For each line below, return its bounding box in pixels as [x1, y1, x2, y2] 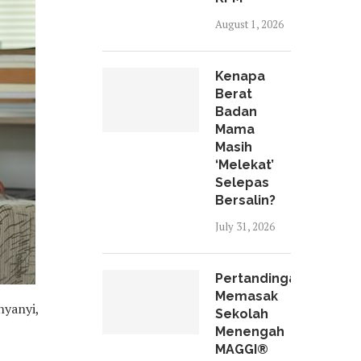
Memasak [215, 288, 278, 304]
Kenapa [215, 68, 265, 84]
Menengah [215, 324, 284, 339]
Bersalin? [215, 193, 276, 208]
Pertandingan [215, 271, 305, 286]
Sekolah [215, 306, 268, 322]
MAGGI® [215, 342, 268, 357]
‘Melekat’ [215, 157, 274, 172]
